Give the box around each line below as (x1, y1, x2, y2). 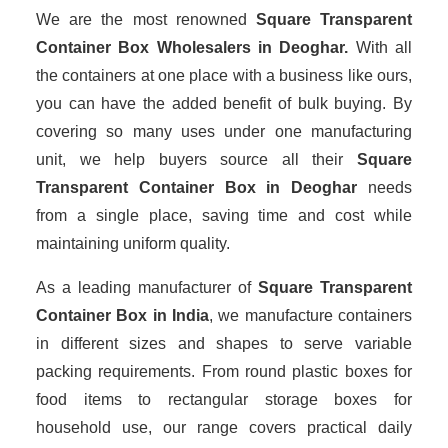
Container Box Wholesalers (36, 39, 251, 56)
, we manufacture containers (209, 307, 413, 324)
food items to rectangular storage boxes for (36, 391, 412, 408)
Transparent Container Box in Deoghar (36, 179, 368, 196)
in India (152, 307, 210, 324)
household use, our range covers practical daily (36, 419, 412, 436)
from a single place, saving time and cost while (36, 207, 412, 224)
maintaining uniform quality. (36, 235, 230, 252)
